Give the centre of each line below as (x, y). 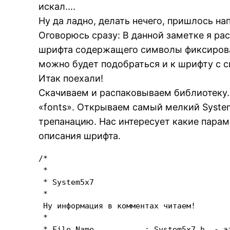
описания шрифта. (80, 136)
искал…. (57, 6)
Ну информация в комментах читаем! (117, 206)
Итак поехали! (71, 78)
